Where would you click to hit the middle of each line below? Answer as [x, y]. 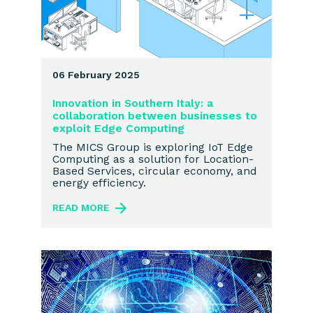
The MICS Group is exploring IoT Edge [153, 147]
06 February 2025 [96, 75]
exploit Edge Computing [118, 129]
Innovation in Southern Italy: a [133, 103]
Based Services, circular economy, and [154, 171]
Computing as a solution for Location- [153, 159]
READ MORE [81, 207]
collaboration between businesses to [155, 116]
